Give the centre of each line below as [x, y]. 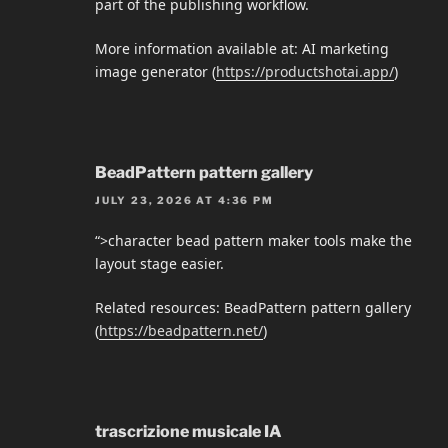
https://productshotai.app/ [305, 71]
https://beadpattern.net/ [181, 331]
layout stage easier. [159, 264]
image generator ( [155, 71]
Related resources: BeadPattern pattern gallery [253, 308]
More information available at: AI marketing [242, 48]
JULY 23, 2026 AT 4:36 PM [184, 200]
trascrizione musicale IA [188, 432]
